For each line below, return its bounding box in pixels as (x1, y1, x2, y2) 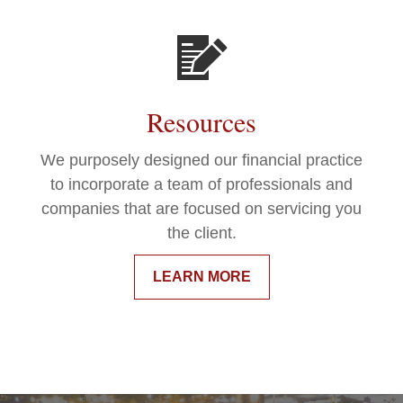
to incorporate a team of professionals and (50, 175, 353, 194)
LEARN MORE (152, 269, 251, 285)
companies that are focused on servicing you (41, 200, 362, 219)
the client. (166, 224, 237, 243)
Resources (147, 103, 256, 140)
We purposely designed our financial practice (40, 151, 363, 170)
